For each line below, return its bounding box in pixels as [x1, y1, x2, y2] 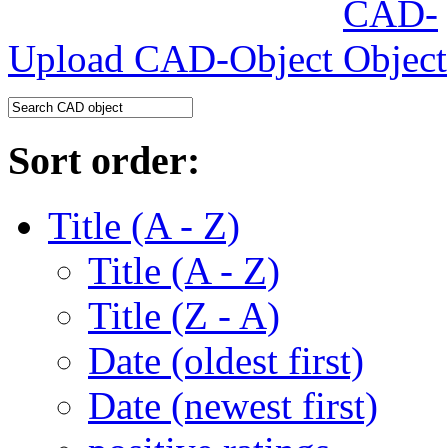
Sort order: [8, 138, 200, 184]
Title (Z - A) [88, 293, 280, 337]
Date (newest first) [88, 383, 378, 427]
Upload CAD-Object [8, 37, 343, 81]
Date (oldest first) [88, 338, 364, 382]
